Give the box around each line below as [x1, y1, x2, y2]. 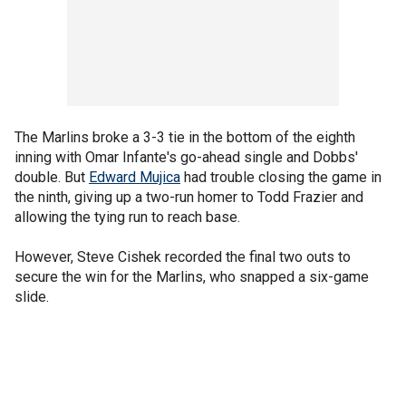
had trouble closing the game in [180, 169, 382, 186]
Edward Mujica [89, 169, 180, 186]
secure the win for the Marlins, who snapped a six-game [14, 268, 369, 285]
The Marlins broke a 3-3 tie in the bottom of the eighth [14, 129, 355, 146]
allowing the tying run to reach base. [14, 208, 240, 226]
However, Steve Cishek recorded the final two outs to [14, 248, 351, 266]
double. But [14, 169, 89, 186]
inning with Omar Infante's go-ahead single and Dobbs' [14, 149, 358, 166]
